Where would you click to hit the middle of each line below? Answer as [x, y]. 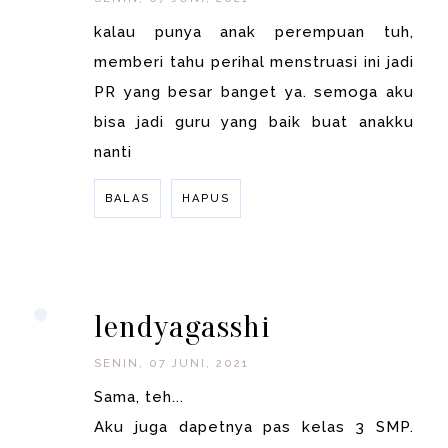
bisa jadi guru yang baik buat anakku [254, 122]
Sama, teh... [139, 397]
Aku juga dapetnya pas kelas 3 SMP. [254, 427]
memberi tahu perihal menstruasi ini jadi [254, 62]
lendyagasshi [183, 327]
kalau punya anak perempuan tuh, [254, 32]
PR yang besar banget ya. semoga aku [254, 92]
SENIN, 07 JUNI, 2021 [172, 364]
